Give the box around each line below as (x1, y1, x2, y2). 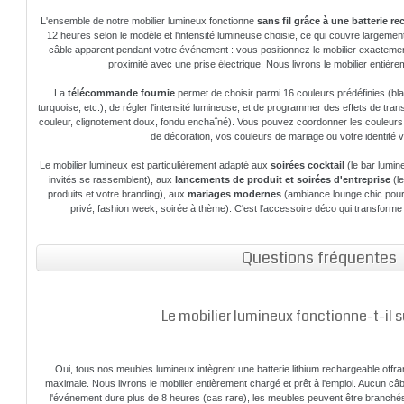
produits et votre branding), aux (48, 188, 188, 199)
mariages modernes (188, 188, 282, 199)
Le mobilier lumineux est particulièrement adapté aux (40, 160, 271, 170)
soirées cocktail (271, 160, 345, 170)
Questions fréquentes (241, 246, 397, 270)
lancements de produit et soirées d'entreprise (174, 174, 390, 185)
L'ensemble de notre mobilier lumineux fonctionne (41, 15, 258, 26)
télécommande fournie (68, 87, 176, 98)
